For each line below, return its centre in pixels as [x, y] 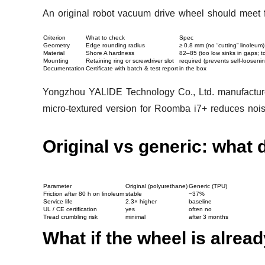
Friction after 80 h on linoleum [84, 194]
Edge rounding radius [115, 46]
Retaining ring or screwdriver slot [130, 61]
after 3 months [209, 217]
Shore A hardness [110, 53]
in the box [193, 69]
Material [54, 53]
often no [200, 209]
